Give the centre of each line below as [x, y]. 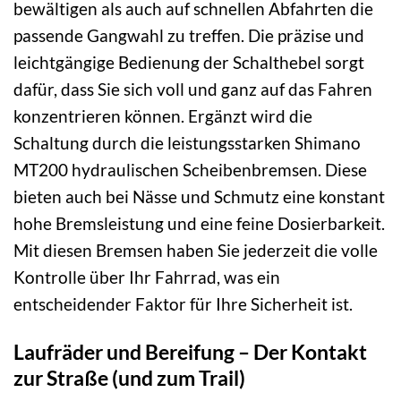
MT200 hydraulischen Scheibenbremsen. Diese [190, 169]
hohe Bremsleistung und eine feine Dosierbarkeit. [199, 223]
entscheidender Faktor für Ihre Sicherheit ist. [183, 303]
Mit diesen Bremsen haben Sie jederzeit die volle [196, 250]
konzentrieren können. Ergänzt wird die [163, 115]
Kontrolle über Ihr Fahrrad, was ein [147, 277]
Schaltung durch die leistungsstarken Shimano [187, 142]
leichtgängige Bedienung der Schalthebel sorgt [189, 62]
